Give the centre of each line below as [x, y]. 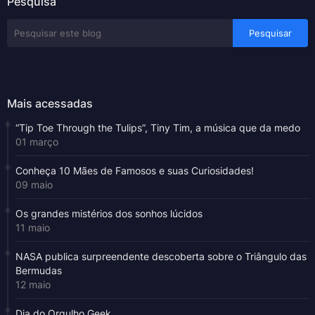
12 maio [33, 285]
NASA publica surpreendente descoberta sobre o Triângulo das [161, 257]
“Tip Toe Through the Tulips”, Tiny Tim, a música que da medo [158, 128]
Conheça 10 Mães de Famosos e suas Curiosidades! [135, 171]
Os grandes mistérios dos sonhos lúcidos [109, 214]
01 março [37, 142]
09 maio [34, 185]
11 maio [33, 228]
